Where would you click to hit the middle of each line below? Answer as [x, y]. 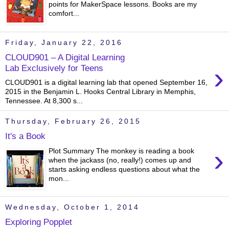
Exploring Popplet [39, 222]
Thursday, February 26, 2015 [73, 121]
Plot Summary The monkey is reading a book [122, 151]
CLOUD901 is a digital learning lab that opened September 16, [106, 83]
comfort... [64, 14]
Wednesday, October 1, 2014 [72, 207]
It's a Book [25, 136]
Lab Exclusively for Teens [54, 68]
